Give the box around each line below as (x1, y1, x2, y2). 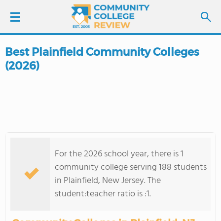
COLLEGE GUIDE (15, 159, 73, 172)
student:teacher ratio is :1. (55, 187, 151, 201)
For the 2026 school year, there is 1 (55, 147, 184, 161)
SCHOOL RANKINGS (15, 131, 85, 144)
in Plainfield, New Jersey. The (55, 174, 161, 188)
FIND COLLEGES (34, 104, 92, 116)
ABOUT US (15, 186, 52, 199)
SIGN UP (56, 74, 82, 85)
